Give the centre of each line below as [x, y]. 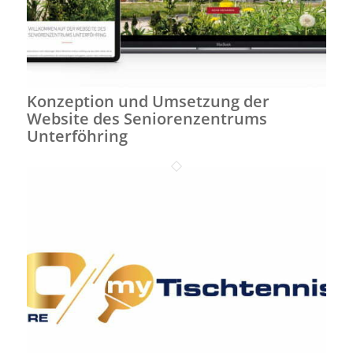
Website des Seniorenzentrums [147, 118]
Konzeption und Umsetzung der [148, 101]
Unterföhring [77, 136]
